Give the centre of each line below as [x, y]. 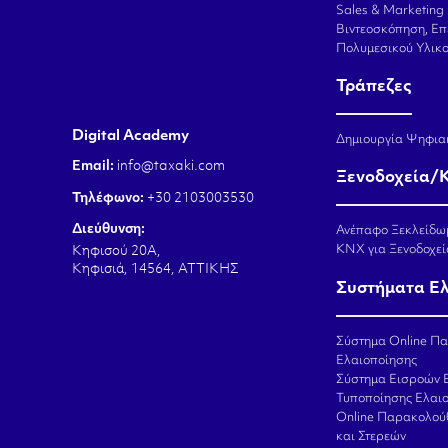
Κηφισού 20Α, [116, 251]
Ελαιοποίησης [376, 360]
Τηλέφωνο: [108, 198]
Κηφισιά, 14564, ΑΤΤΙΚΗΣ [155, 269]
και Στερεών [371, 436]
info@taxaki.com [171, 167]
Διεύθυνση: [108, 230]
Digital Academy [130, 137]
